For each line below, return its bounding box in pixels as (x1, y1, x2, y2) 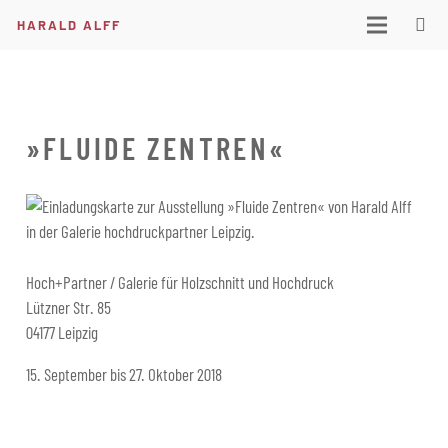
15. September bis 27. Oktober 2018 (25, 363, 222, 384)
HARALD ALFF (17, 16, 121, 33)
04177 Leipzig (25, 321, 98, 342)
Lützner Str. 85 (25, 296, 111, 317)
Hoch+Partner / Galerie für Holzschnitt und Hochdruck (25, 271, 334, 292)
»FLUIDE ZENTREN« (25, 128, 287, 166)
